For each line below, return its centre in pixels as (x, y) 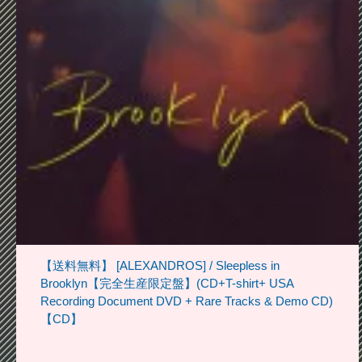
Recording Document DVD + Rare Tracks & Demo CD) (187, 301)
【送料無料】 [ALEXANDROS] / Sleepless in (160, 265)
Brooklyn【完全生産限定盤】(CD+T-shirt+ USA (167, 283)
